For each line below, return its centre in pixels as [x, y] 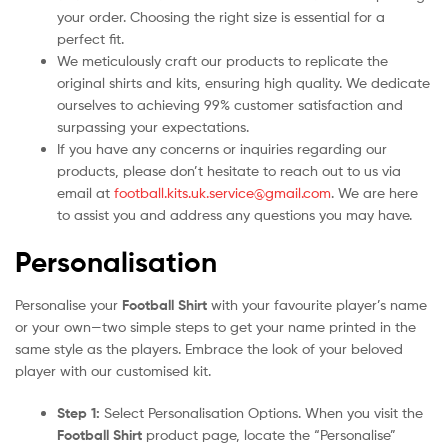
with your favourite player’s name [317, 305]
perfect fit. [90, 39]
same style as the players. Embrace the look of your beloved [209, 349]
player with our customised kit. [113, 371]
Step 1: [78, 413]
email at [85, 193]
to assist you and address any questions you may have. [234, 215]
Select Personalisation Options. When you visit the [261, 413]
